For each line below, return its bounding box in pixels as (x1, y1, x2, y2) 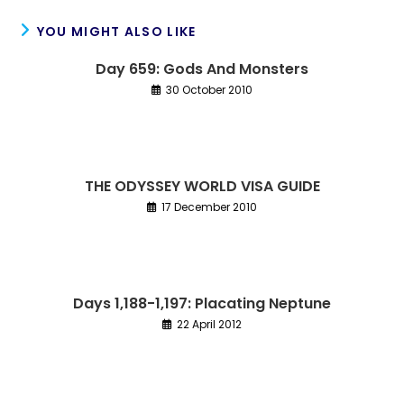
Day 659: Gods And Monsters (96, 58, 308, 79)
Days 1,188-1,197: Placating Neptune (73, 292, 331, 314)
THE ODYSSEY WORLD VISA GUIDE (84, 175, 320, 197)
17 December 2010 (161, 198, 257, 215)
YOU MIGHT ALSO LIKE (36, 22, 197, 41)
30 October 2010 (166, 81, 252, 97)
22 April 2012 (177, 316, 242, 332)
